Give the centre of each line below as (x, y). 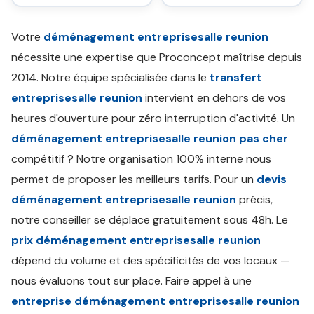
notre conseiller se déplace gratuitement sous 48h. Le (150, 220)
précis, (254, 199)
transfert (236, 77)
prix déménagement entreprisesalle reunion (136, 240)
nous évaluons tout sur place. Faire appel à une (131, 281)
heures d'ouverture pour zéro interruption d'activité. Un (153, 118)
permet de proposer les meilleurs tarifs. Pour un (134, 179)
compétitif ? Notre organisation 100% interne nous (141, 159)
